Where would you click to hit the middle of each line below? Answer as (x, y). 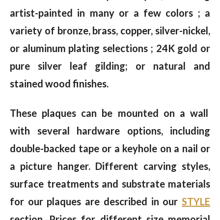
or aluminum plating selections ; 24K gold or (110, 48)
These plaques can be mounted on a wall (110, 113)
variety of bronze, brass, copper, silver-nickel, (110, 31)
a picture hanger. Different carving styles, (110, 166)
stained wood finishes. (59, 84)
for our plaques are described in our (96, 202)
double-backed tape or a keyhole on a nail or (110, 149)
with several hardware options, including (110, 131)
